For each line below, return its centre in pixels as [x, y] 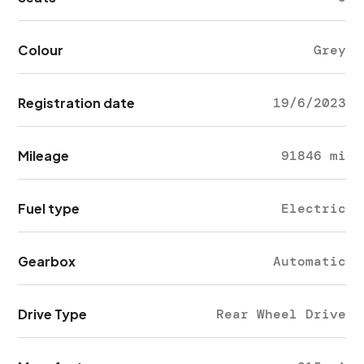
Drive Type [53, 314]
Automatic [309, 261]
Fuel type [49, 208]
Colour [41, 50]
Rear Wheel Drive [281, 314]
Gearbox [47, 261]
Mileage [44, 156]
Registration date [77, 103]
